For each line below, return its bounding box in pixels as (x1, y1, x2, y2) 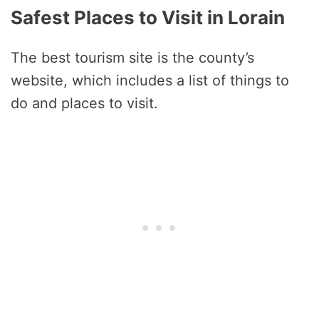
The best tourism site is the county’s (11, 49, 254, 67)
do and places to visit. (11, 95, 158, 113)
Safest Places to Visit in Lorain (11, 6, 285, 29)
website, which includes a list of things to (11, 72, 289, 90)
